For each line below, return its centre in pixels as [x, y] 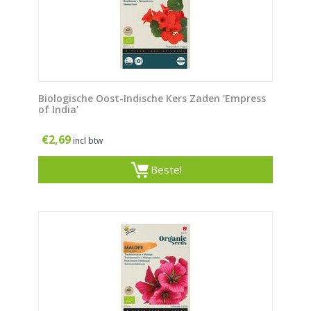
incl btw [88, 141]
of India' [58, 110]
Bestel [166, 170]
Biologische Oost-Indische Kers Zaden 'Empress [152, 99]
